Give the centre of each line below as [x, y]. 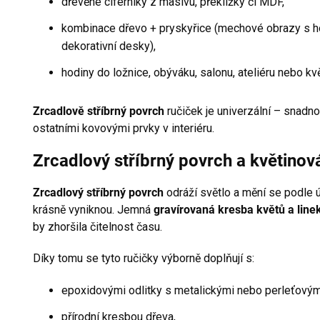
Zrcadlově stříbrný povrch [99, 111]
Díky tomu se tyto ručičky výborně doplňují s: [144, 259]
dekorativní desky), [109, 46]
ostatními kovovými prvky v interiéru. [124, 129]
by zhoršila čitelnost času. [97, 227]
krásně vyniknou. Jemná [93, 210]
